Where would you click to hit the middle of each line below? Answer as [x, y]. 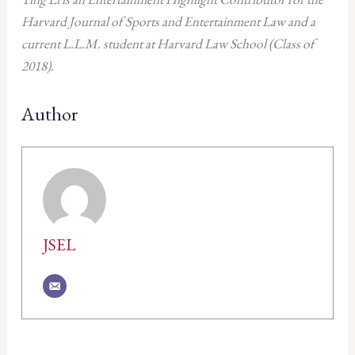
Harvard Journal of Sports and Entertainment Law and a [168, 22]
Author [50, 113]
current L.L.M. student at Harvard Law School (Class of [168, 44]
